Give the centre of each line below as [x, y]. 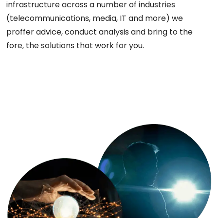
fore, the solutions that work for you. [75, 46]
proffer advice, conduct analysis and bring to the [100, 32]
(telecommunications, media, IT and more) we [95, 18]
